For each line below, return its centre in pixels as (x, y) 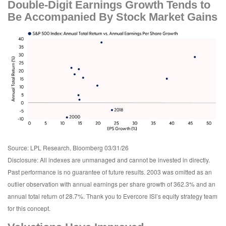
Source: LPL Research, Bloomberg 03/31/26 (68, 148)
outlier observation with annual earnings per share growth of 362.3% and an (111, 184)
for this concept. (29, 208)
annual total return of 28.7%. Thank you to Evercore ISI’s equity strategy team (112, 196)
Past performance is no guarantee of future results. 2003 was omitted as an (110, 172)
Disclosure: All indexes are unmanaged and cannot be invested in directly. (109, 160)
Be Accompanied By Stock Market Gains (112, 17)
